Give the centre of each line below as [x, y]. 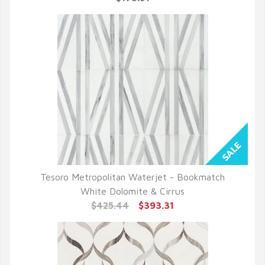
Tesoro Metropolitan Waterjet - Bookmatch [132, 177]
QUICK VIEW [132, 191]
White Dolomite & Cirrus [132, 191]
